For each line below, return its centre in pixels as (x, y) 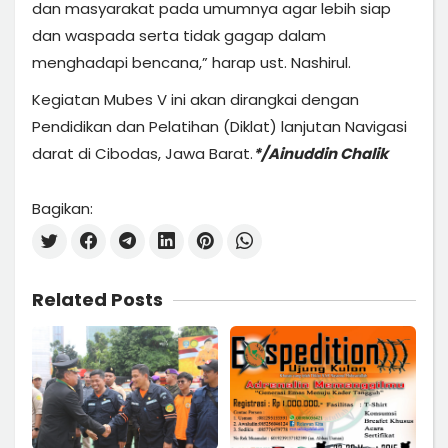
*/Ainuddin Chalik (320, 153)
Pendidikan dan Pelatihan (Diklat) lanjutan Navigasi (219, 126)
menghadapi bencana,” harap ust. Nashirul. (191, 62)
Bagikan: (62, 208)
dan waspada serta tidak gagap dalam (179, 35)
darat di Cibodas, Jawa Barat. (142, 153)
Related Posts (97, 299)
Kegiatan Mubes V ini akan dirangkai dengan (195, 99)
